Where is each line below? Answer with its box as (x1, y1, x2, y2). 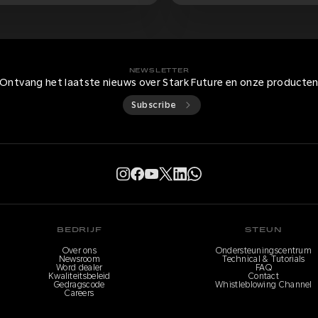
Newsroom (58, 253, 101, 264)
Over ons (62, 245, 97, 256)
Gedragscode (54, 279, 105, 290)
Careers (65, 287, 94, 298)
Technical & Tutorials (222, 253, 305, 264)
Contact (248, 270, 280, 281)
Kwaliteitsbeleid (48, 270, 111, 281)
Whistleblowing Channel (215, 279, 312, 290)
